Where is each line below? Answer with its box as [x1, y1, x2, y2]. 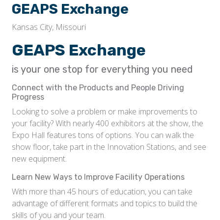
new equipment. [12, 153, 67, 164]
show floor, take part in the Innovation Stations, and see [12, 141, 206, 152]
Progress [12, 92, 44, 102]
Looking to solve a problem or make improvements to [12, 106, 197, 117]
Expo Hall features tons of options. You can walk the [12, 130, 194, 140]
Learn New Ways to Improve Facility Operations [12, 172, 187, 182]
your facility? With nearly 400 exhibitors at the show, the [12, 118, 203, 129]
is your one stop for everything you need [12, 63, 195, 75]
